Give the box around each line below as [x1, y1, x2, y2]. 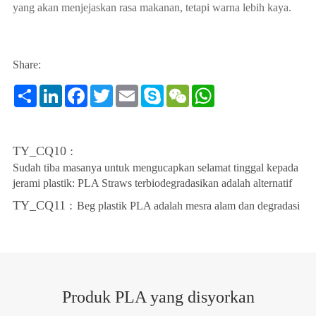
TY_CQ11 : [12, 198, 73, 212]
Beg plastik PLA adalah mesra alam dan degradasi [76, 199, 300, 212]
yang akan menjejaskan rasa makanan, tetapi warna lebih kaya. [12, 1, 291, 13]
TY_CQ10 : [12, 144, 73, 158]
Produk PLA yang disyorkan [61, 288, 255, 306]
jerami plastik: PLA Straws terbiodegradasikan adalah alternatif [12, 177, 292, 189]
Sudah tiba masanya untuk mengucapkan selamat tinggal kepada [12, 162, 298, 174]
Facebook [87, 84, 131, 96]
